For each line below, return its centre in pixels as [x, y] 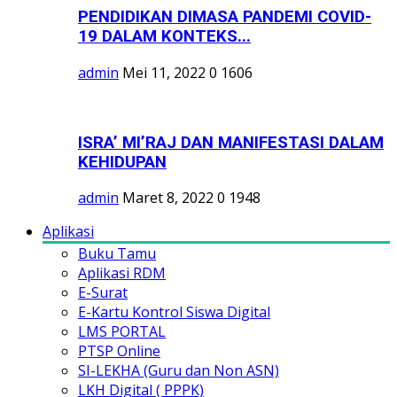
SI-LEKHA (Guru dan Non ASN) [179, 371]
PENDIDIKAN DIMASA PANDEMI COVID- [225, 17]
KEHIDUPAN [122, 162]
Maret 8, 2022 [168, 198]
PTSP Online [119, 351]
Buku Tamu [117, 254]
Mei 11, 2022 [164, 72]
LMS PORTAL [122, 332]
